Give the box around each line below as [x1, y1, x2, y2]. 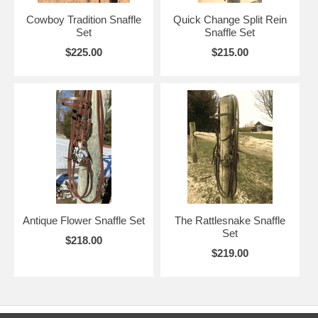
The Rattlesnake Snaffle [174, 214, 285, 227]
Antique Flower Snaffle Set [22, 214, 145, 227]
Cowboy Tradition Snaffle [26, 13, 141, 26]
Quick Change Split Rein [172, 13, 287, 26]
